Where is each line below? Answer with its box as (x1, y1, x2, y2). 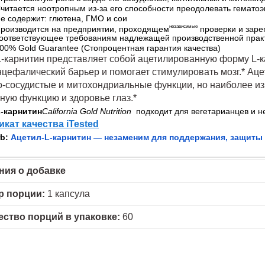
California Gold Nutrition (42, 106, 134, 117)
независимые (169, 23, 198, 30)
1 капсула (45, 189, 90, 199)
